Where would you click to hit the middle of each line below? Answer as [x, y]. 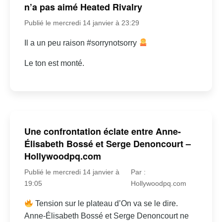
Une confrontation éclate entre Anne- [102, 132]
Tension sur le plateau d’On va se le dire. [106, 204]
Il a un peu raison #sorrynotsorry [81, 43]
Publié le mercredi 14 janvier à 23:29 [82, 23]
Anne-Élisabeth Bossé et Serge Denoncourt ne [106, 216]
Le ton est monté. [54, 63]
